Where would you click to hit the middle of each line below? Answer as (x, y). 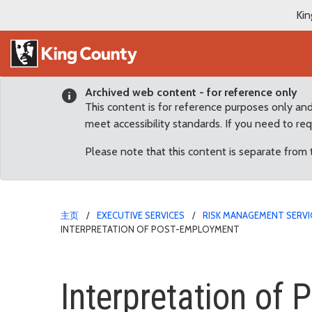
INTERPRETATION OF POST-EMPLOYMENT (150, 229)
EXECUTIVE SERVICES (141, 215)
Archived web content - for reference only (191, 92)
